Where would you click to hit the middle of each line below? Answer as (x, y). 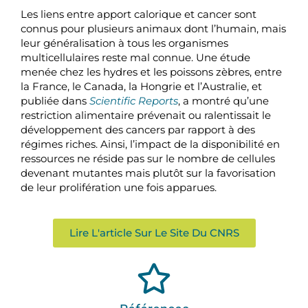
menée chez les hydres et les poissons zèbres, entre (151, 72)
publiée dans (55, 101)
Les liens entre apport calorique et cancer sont (139, 14)
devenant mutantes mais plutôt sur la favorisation (148, 173)
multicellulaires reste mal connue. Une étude (135, 58)
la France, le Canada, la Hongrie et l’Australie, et (141, 87)
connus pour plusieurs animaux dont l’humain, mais (153, 29)
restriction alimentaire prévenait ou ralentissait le (146, 115)
